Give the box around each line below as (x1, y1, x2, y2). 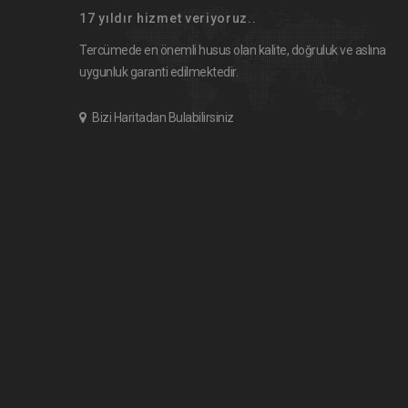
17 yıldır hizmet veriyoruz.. (79, 11, 257, 25)
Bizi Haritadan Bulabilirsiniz (92, 110, 234, 125)
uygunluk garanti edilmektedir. (79, 65, 238, 79)
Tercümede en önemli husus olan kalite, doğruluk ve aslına (79, 43, 386, 57)
